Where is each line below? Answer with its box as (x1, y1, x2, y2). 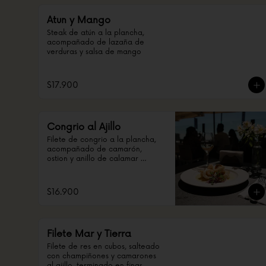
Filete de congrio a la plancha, (47, 135, 156, 144)
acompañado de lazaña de (47, 38, 144, 47)
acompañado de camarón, (47, 145, 142, 154)
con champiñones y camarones (47, 252, 156, 261)
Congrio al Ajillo (47, 121, 121, 133)
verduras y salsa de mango (47, 47, 141, 56)
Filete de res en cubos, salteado (47, 242, 160, 251)
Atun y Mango (47, 14, 110, 26)
